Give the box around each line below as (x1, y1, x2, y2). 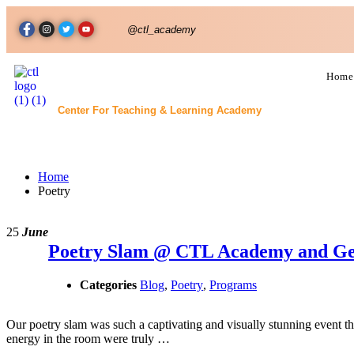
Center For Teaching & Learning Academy (57, 104, 262, 116)
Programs (209, 277, 257, 292)
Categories (80, 277, 137, 292)
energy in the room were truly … (6, 331, 170, 345)
